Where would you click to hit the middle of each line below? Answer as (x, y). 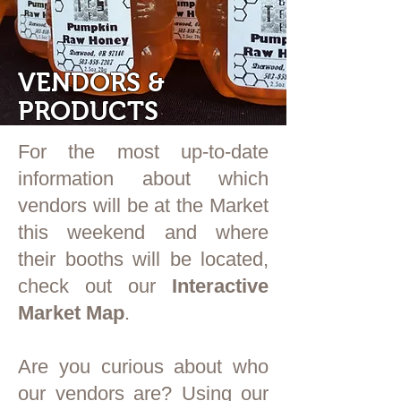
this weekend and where (143, 232)
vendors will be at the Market (143, 205)
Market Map (71, 313)
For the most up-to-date (143, 152)
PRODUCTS (88, 111)
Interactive (220, 286)
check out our (87, 286)
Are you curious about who (143, 367)
